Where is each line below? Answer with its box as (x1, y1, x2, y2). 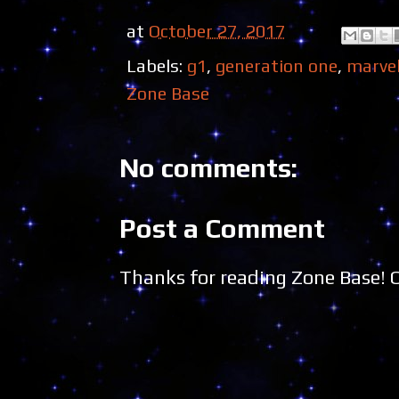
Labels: (126, 55, 187, 77)
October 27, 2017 (149, 20, 285, 42)
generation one (216, 55, 338, 77)
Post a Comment (119, 213, 325, 245)
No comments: (119, 152, 297, 184)
